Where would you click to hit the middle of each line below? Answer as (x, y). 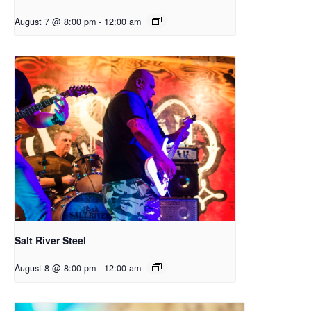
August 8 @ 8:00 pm (55, 268)
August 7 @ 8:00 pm (55, 21)
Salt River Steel (50, 241)
